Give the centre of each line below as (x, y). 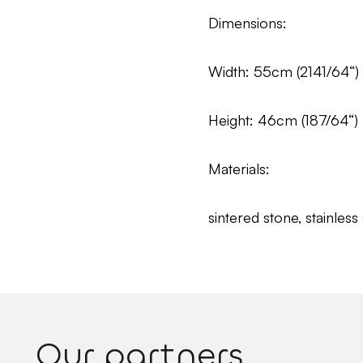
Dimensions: (248, 23)
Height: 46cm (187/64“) (284, 120)
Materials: (239, 169)
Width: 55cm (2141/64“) (284, 72)
